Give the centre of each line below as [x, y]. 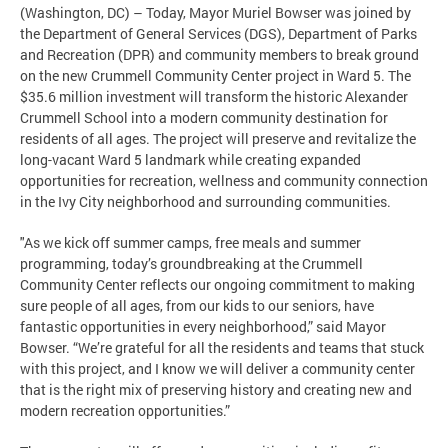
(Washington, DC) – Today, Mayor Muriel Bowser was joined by [215, 12]
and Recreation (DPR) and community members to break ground [219, 54]
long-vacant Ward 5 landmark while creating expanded [190, 159]
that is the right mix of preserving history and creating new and [216, 389]
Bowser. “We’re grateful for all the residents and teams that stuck [222, 347]
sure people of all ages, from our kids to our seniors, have [197, 305]
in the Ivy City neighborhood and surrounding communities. [205, 201]
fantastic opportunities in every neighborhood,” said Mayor [203, 326]
